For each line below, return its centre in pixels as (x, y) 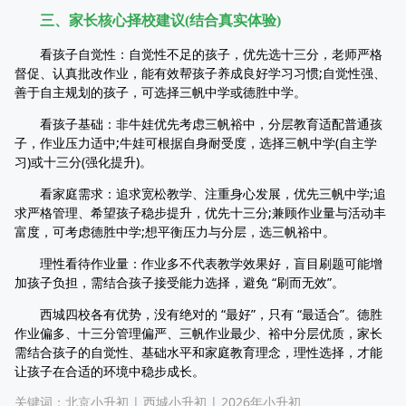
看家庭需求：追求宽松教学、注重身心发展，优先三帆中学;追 (200, 193)
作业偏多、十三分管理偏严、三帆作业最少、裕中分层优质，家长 (198, 333)
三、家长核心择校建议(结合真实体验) (160, 20)
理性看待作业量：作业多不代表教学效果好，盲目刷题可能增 (198, 263)
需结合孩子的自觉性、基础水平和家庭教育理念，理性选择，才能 (198, 352)
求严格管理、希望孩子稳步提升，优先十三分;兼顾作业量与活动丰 (200, 213)
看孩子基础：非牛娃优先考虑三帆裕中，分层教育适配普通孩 (198, 124)
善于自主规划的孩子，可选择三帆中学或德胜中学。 (160, 92)
